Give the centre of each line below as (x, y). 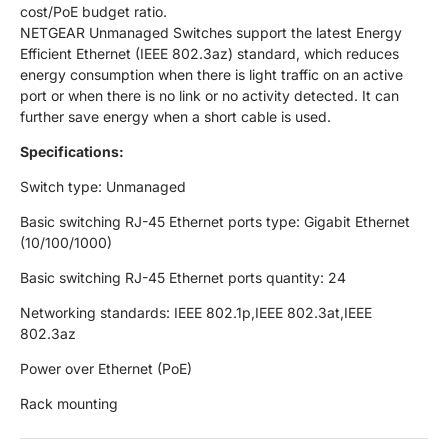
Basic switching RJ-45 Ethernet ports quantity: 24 (183, 278)
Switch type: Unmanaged (103, 187)
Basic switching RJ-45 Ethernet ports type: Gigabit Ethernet (215, 222)
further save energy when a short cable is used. (175, 117)
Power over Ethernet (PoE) (106, 369)
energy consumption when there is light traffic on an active (211, 75)
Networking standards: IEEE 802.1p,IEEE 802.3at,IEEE (196, 313)
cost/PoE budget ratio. (93, 12)
